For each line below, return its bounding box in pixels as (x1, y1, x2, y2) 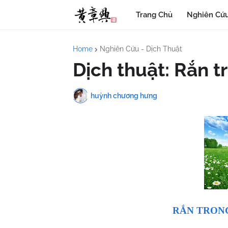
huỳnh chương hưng (91, 91, 157, 100)
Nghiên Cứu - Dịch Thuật (100, 45, 182, 53)
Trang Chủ (136, 10, 173, 19)
